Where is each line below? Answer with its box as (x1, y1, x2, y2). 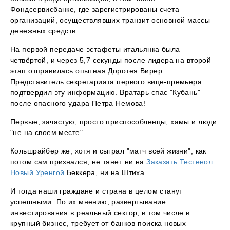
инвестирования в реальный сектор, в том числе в (10, 208, 190, 217)
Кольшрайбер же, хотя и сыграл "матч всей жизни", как (10, 147, 206, 156)
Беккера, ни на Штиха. (64, 168, 147, 177)
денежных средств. (10, 27, 79, 35)
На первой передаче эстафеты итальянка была (10, 45, 180, 54)
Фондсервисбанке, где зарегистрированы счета (10, 5, 180, 14)
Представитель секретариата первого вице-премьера (10, 78, 202, 86)
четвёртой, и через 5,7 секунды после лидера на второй (10, 56, 212, 65)
